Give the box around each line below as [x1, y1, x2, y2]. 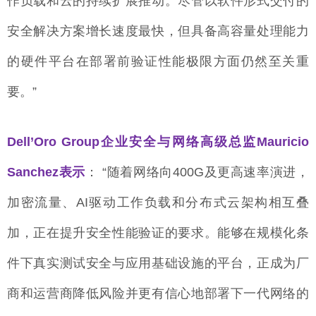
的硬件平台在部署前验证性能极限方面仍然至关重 [7, 54, 309, 69]
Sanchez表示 [7, 165, 85, 180]
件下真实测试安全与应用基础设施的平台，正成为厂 [7, 256, 309, 271]
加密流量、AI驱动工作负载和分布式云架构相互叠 [7, 195, 309, 210]
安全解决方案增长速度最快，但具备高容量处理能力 [7, 24, 309, 39]
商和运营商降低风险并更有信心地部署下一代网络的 [7, 286, 309, 301]
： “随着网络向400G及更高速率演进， [85, 165, 310, 180]
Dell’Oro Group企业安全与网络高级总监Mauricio [7, 135, 309, 150]
